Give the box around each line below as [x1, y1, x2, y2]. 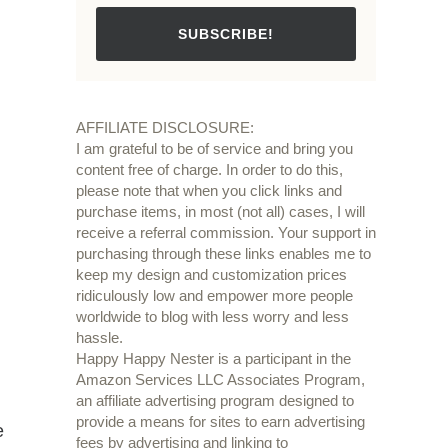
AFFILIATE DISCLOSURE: [76, 119, 254, 137]
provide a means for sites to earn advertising [76, 413, 365, 431]
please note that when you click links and [76, 182, 342, 200]
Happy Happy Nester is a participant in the [76, 350, 351, 368]
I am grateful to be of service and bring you [76, 140, 353, 158]
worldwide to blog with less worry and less [76, 308, 349, 326]
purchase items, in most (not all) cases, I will [76, 203, 365, 221]
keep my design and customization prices [76, 266, 347, 284]
